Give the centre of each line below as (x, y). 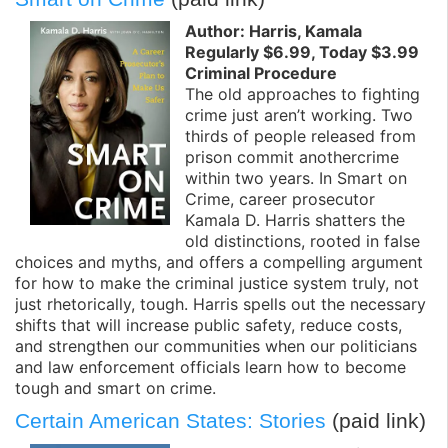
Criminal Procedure (261, 73)
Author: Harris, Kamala (273, 31)
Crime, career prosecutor (280, 199)
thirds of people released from (300, 136)
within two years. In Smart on (296, 178)
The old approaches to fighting (302, 94)
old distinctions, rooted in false (302, 241)
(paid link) (376, 421)
